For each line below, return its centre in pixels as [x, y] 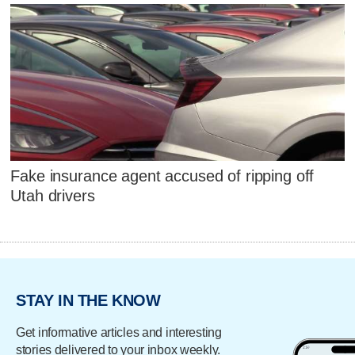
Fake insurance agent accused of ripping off [162, 176]
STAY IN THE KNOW [88, 301]
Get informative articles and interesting [119, 333]
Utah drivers [53, 195]
